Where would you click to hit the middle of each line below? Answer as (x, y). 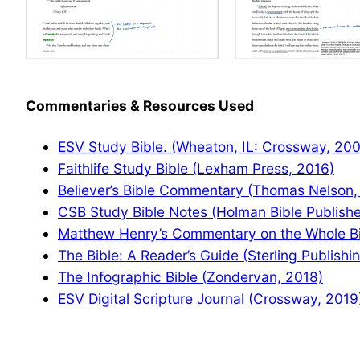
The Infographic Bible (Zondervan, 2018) (190, 276)
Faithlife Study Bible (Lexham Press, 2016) (196, 168)
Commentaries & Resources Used (140, 105)
